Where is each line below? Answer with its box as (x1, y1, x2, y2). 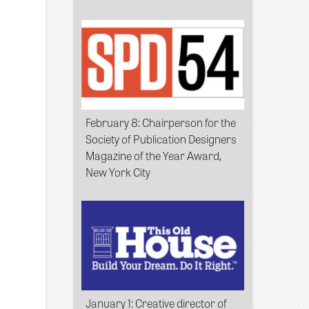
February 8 (86, 113, 139, 130)
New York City (86, 163, 151, 180)
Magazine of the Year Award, (86, 146, 222, 163)
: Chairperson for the (138, 113, 237, 130)
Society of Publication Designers (86, 130, 237, 147)
